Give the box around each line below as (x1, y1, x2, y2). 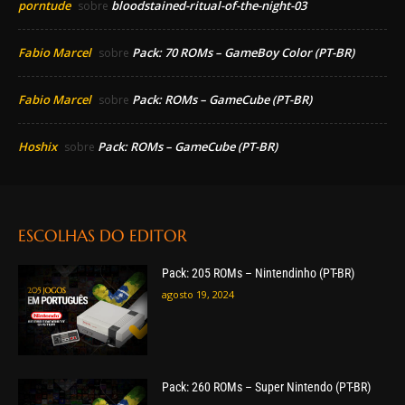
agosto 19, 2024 (161, 287, 234, 302)
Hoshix (18, 138, 57, 155)
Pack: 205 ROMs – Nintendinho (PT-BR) (161, 266, 354, 281)
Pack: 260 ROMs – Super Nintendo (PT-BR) (161, 380, 371, 395)
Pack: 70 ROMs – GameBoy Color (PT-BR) (132, 44, 354, 61)
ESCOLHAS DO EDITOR (18, 225, 187, 247)
